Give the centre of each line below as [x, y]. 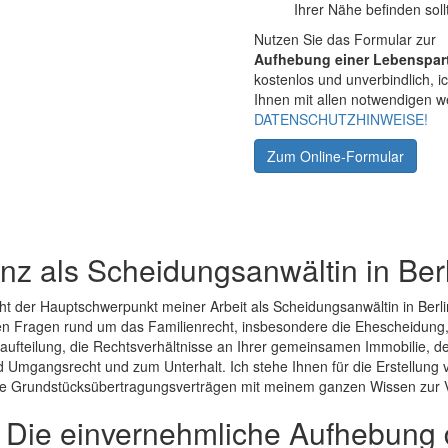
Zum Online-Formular [335, 156]
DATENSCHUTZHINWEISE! [341, 119]
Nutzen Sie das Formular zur [345, 39]
